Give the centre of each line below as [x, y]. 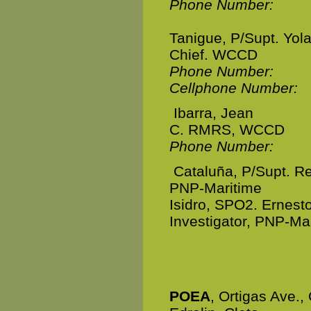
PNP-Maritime [216, 188]
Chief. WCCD [213, 54]
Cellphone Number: [234, 88]
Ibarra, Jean [213, 113]
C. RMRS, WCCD [227, 129]
